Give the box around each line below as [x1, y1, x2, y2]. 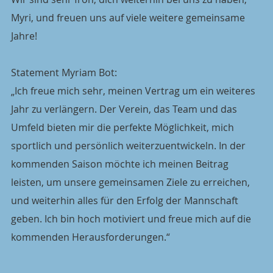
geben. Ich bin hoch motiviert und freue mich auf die [11, 212, 253, 225]
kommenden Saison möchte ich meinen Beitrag [11, 157, 231, 171]
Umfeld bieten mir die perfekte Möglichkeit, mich [11, 121, 236, 134]
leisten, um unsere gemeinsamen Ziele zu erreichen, [11, 175, 252, 189]
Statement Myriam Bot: [11, 66, 117, 79]
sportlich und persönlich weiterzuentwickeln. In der [11, 139, 248, 152]
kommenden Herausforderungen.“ [11, 230, 170, 244]
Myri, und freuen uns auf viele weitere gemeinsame [11, 11, 247, 24]
